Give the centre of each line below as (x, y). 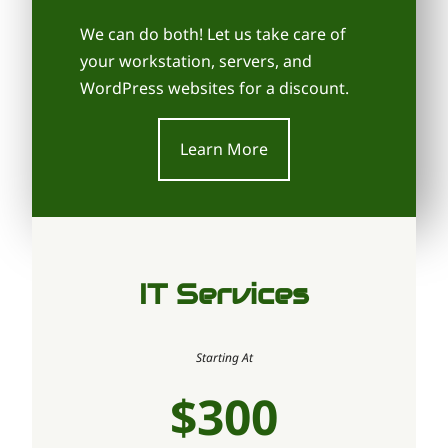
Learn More (224, 148)
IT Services (224, 294)
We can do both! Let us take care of (213, 33)
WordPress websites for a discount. (214, 87)
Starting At (224, 358)
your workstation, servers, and (196, 60)
